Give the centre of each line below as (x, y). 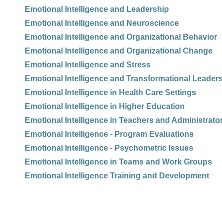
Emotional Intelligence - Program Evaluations (109, 134)
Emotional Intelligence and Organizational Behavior (121, 37)
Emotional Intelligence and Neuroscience (102, 23)
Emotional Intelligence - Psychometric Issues (109, 148)
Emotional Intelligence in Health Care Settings (111, 92)
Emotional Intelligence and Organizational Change (119, 51)
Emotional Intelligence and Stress (88, 65)
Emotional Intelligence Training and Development (117, 176)
